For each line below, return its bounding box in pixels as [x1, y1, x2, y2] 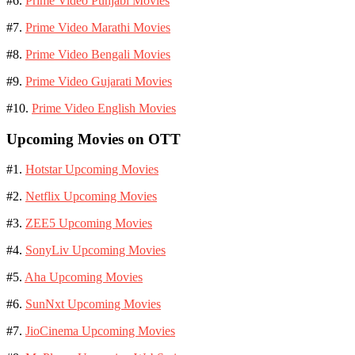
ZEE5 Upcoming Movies [25, 216, 152, 231]
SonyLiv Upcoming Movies [25, 243, 166, 258]
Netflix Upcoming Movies [25, 189, 157, 204]
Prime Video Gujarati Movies [25, 74, 172, 88]
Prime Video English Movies [32, 101, 176, 115]
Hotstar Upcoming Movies [25, 162, 158, 177]
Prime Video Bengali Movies [25, 47, 170, 61]
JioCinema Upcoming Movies [25, 324, 175, 338]
